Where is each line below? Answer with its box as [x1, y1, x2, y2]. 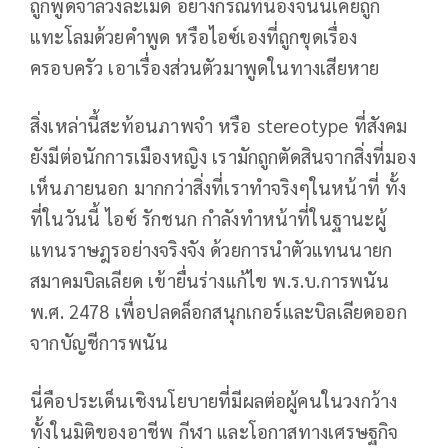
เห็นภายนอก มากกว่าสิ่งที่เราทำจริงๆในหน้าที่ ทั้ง [30, 174, 407, 199]
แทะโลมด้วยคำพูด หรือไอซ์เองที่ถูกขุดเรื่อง [30, 23, 358, 48]
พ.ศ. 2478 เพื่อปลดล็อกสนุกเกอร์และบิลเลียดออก [30, 298, 407, 323]
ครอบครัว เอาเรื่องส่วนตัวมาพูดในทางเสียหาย [30, 54, 380, 79]
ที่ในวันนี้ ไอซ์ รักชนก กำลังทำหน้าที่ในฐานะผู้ [30, 205, 386, 230]
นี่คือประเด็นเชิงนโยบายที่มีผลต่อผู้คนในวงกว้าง [30, 387, 398, 412]
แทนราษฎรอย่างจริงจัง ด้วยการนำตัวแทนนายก [30, 236, 393, 261]
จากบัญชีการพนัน [30, 329, 169, 354]
